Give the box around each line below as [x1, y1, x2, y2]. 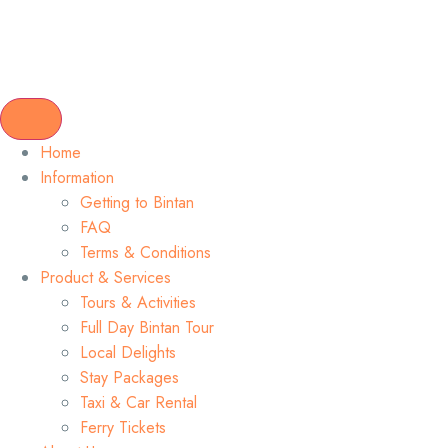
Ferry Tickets [80, 416, 166, 439]
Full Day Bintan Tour [80, 316, 214, 339]
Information [40, 166, 114, 189]
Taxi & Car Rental [80, 391, 197, 414]
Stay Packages [80, 366, 179, 389]
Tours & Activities [80, 291, 196, 314]
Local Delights [80, 341, 176, 364]
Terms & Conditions [80, 241, 211, 264]
